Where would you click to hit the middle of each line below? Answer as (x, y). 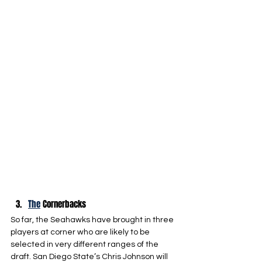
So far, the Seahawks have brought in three (93, 220)
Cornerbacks (63, 204)
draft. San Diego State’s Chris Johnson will (90, 257)
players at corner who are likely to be (81, 232)
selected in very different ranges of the (85, 244)
